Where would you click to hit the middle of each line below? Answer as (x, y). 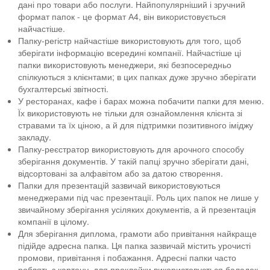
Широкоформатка (183, 125)
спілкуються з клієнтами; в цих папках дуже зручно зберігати (137, 77)
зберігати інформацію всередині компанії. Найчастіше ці (130, 52)
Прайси (162, 149)
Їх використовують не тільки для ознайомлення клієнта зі (130, 113)
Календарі (174, 221)
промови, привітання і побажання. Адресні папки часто (127, 257)
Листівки (171, 246)
